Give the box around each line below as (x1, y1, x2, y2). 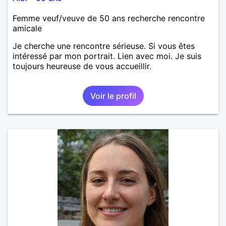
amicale (13, 23, 42, 33)
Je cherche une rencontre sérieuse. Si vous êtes (13, 40, 195, 51)
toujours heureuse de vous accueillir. (13, 61, 151, 71)
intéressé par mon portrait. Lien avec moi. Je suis (13, 50, 201, 61)
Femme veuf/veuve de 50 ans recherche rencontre (13, 13, 205, 23)
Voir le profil (90, 90, 136, 101)
